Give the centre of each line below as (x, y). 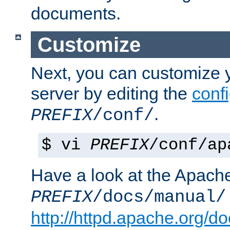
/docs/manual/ (159, 197)
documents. (76, 13)
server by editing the (111, 94)
